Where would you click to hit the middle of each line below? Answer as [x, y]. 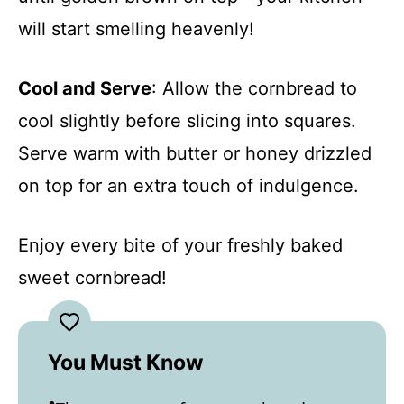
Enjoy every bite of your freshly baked [180, 245]
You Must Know [126, 362]
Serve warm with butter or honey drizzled [195, 153]
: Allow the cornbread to [254, 88]
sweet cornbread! [92, 277]
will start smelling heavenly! [136, 28]
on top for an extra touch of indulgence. [188, 185]
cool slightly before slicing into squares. [187, 120]
